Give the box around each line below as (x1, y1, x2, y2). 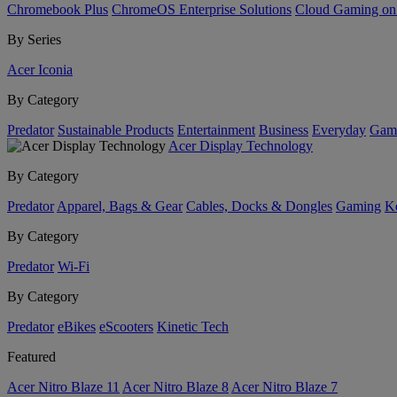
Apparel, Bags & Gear (57, 198, 183, 214)
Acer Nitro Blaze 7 (231, 379, 338, 394)
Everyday (312, 122, 366, 137)
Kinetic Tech (157, 319, 229, 334)
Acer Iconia (7, 62, 73, 77)
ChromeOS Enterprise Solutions (112, 2, 292, 17)
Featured (7, 349, 56, 364)
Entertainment (177, 122, 255, 137)
